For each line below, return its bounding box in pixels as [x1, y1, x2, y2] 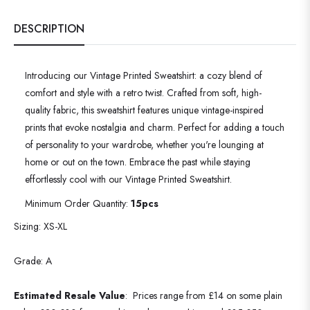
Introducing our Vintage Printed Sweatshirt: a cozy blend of [25, 68, 262, 82]
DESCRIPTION [14, 20, 84, 37]
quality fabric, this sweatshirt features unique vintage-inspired [25, 102, 264, 117]
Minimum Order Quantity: [25, 196, 131, 210]
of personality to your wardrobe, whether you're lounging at [25, 137, 264, 152]
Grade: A [14, 253, 52, 268]
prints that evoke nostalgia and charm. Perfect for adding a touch [25, 120, 284, 134]
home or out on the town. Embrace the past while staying [25, 154, 250, 169]
